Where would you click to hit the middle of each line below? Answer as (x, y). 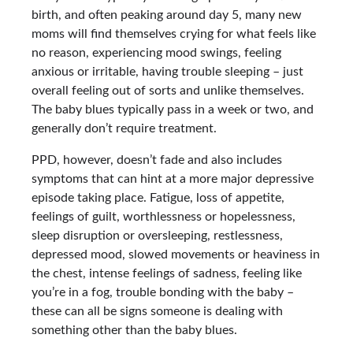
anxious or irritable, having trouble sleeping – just (167, 72)
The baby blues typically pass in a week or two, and (173, 110)
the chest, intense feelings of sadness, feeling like (167, 274)
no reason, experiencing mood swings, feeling (156, 53)
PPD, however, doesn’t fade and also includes (157, 160)
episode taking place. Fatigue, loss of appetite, (158, 198)
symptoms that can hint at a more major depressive (173, 179)
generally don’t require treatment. (124, 129)
